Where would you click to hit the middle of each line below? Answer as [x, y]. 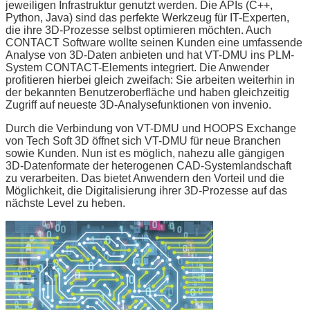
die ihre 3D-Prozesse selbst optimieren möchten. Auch [138, 30]
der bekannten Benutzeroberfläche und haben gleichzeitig [147, 92]
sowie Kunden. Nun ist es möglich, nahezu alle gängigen [145, 153]
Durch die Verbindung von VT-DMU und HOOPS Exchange [151, 128]
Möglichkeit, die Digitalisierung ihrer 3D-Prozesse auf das [146, 190]
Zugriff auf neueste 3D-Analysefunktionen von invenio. [138, 104]
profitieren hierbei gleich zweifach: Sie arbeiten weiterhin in [150, 80]
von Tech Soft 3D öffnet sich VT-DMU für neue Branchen [143, 140]
